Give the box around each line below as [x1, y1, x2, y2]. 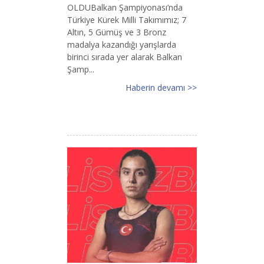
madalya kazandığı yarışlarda [67, 38, 176, 50]
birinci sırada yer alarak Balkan [67, 51, 182, 62]
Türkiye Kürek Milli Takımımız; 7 [67, 14, 186, 25]
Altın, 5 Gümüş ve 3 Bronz [67, 26, 166, 38]
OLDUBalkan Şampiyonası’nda [67, 1, 183, 13]
